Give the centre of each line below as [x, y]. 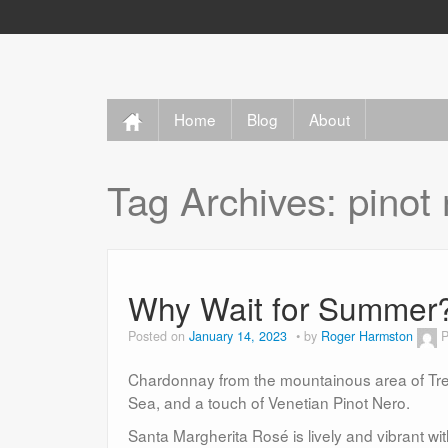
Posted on [158, 336]
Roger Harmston [367, 336]
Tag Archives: [227, 199]
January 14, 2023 [238, 336]
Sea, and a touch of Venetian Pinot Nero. [271, 401]
